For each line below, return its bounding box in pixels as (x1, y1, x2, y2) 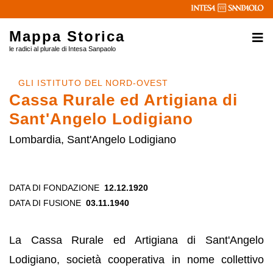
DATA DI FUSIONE (9, 198, 81, 208)
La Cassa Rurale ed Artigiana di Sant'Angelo (9, 234, 264, 246)
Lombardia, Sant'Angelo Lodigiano (9, 133, 176, 146)
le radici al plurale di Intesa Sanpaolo (9, 45, 116, 52)
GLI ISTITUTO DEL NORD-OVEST (18, 78, 168, 88)
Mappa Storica (9, 28, 125, 44)
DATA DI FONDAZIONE (9, 183, 99, 193)
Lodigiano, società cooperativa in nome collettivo (9, 253, 264, 266)
